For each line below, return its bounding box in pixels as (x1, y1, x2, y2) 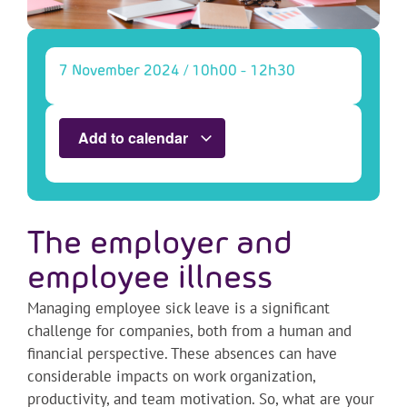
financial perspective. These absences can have (27, 343, 337, 364)
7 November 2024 (59, 65, 180, 80)
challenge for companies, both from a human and (27, 321, 352, 342)
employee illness (27, 263, 273, 296)
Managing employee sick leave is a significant (27, 298, 330, 319)
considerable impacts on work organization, (27, 366, 315, 387)
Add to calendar (78, 127, 192, 149)
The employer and (27, 229, 293, 262)
